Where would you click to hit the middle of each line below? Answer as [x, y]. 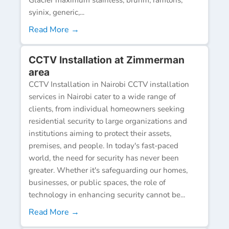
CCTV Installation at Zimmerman [107, 60]
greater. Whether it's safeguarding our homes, [108, 170]
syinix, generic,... [56, 12]
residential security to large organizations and [108, 121]
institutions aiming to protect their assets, [100, 133]
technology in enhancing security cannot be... [107, 194]
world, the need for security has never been [104, 158]
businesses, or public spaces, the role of [97, 182]
